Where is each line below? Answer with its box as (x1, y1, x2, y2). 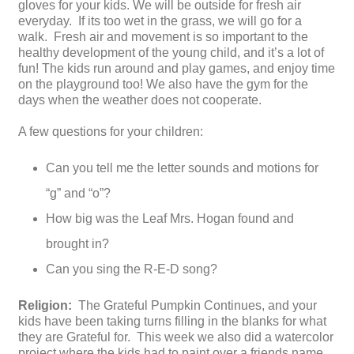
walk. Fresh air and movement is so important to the (18, 30, 308, 44)
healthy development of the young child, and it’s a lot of (18, 46, 324, 60)
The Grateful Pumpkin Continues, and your (75, 299, 317, 313)
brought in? (46, 237, 109, 251)
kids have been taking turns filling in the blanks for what (18, 314, 326, 329)
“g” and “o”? (46, 186, 111, 201)
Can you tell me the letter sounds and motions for (46, 161, 318, 175)
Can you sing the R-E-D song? (46, 262, 217, 277)
